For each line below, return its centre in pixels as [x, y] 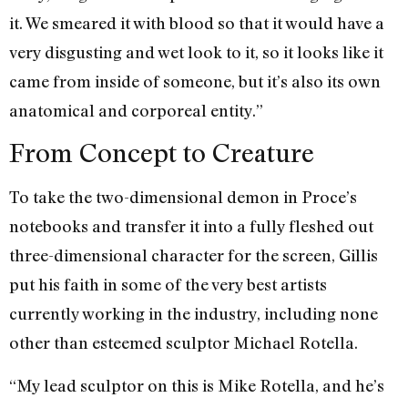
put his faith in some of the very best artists [168, 285]
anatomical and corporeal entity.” [136, 111]
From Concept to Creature [162, 153]
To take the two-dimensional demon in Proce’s [183, 197]
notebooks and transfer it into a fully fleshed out [191, 226]
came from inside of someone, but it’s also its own [195, 82]
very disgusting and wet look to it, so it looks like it [196, 52]
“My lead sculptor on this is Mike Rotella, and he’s [197, 385]
